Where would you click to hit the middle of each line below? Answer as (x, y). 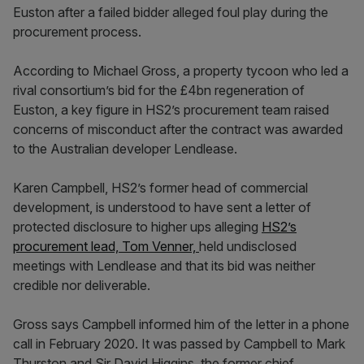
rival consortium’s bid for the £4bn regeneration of (159, 91)
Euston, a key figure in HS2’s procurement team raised (171, 110)
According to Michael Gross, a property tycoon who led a (181, 71)
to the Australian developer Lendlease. (125, 149)
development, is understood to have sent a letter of (162, 208)
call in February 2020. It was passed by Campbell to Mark (179, 344)
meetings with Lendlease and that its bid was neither (164, 266)
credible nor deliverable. (82, 286)
